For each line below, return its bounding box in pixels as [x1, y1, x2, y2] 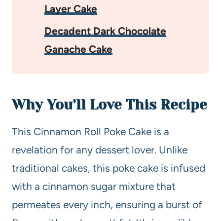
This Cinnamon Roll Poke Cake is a [12, 125, 169, 138]
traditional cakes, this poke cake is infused [12, 161, 205, 174]
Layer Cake [44, 2, 97, 15]
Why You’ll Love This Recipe [12, 96, 207, 113]
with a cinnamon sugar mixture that [12, 180, 176, 192]
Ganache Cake [44, 42, 112, 55]
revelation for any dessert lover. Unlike [12, 143, 187, 156]
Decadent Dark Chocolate [44, 24, 166, 37]
